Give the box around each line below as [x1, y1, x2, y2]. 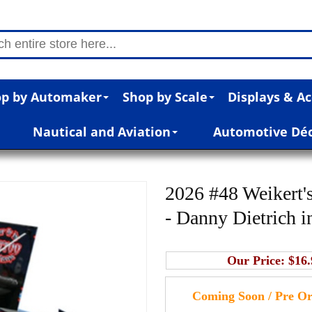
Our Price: [227, 253, 289, 267]
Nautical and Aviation [33, 123, 171, 140]
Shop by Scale [122, 88, 208, 105]
